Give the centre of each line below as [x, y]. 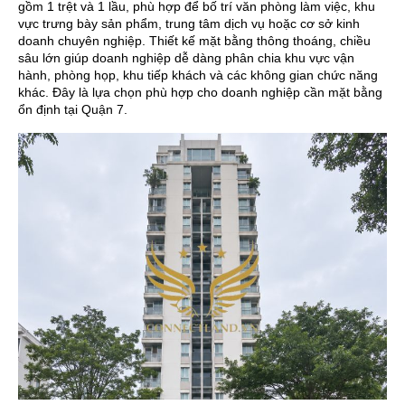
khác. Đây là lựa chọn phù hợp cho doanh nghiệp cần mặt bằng [200, 92]
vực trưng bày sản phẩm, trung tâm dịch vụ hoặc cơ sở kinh [189, 23]
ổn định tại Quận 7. [73, 109]
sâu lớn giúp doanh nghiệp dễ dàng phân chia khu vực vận [186, 57]
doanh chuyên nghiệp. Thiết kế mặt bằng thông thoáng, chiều [194, 40]
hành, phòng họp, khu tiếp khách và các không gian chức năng [198, 75]
